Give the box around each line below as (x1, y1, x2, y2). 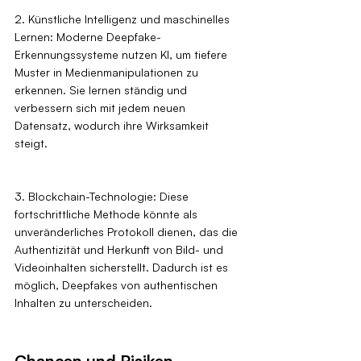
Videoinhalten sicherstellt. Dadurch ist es (15, 260, 231, 275)
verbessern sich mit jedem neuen (15, 101, 189, 115)
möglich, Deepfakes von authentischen (15, 278, 221, 293)
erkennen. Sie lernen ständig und (15, 83, 190, 98)
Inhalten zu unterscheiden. (15, 296, 152, 310)
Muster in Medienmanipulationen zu (15, 65, 201, 80)
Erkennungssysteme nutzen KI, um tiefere (15, 48, 230, 62)
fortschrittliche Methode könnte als (15, 207, 201, 222)
